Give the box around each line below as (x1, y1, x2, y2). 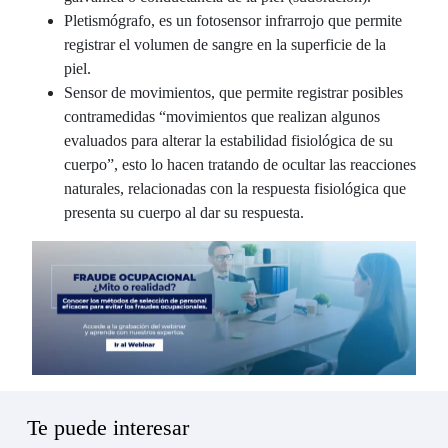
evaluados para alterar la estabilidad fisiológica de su (64, 131, 393, 149)
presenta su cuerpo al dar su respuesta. (64, 203, 304, 221)
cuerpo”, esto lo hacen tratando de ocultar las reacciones (64, 155, 416, 173)
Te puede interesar (27, 415, 189, 440)
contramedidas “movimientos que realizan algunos (64, 107, 380, 125)
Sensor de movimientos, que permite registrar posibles (64, 83, 403, 101)
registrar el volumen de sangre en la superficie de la (64, 35, 386, 53)
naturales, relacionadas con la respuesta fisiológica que (64, 179, 406, 197)
